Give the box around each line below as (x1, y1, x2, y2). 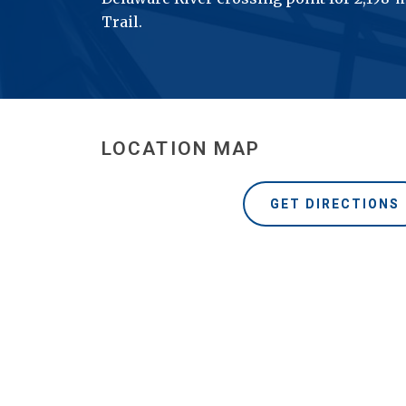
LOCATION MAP (101, 138, 261, 159)
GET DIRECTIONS (269, 197, 400, 211)
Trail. (101, 13, 142, 31)
